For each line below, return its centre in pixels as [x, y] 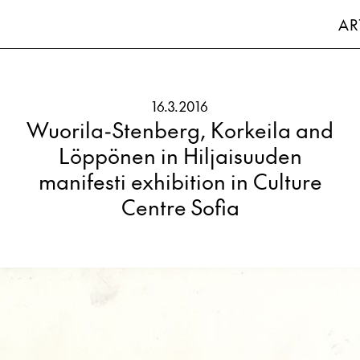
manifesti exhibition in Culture [180, 181]
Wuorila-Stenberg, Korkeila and [180, 129]
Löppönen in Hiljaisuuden [180, 155]
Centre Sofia [180, 207]
